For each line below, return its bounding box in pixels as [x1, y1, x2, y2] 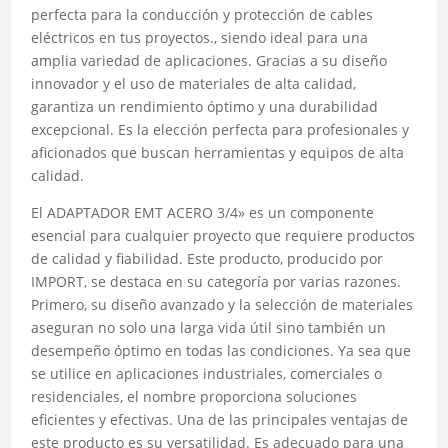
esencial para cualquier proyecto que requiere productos [31, 226, 416, 245]
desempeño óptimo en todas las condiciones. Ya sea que [31, 341, 412, 360]
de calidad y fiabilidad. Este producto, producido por [31, 249, 384, 268]
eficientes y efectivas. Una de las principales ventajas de [31, 410, 409, 429]
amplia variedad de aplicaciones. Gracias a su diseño [31, 51, 388, 70]
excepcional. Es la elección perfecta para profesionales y [31, 120, 410, 139]
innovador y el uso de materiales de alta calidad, [31, 74, 357, 93]
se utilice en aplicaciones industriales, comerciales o [31, 364, 383, 383]
